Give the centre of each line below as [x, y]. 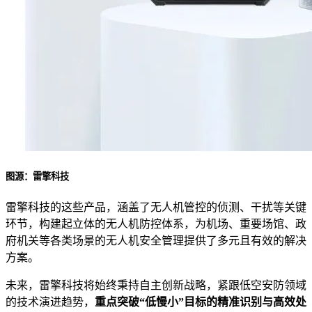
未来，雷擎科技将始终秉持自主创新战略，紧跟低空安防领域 [156, 286]
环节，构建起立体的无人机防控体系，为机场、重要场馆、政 [156, 224]
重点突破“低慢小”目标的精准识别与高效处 [201, 302]
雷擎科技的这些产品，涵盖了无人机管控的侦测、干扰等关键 [156, 208]
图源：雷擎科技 [37, 177]
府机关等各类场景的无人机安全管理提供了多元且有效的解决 [156, 241]
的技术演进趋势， [50, 302]
